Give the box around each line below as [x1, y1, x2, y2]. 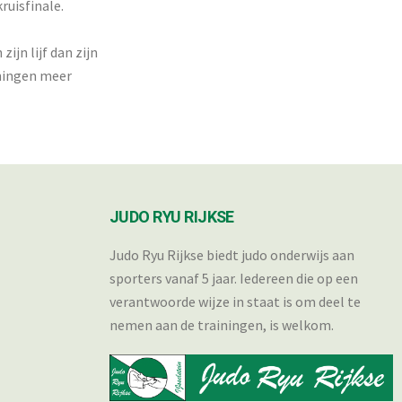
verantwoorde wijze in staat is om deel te [109, 292, 361, 310]
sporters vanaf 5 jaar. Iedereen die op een [109, 268, 358, 287]
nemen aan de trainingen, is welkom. [109, 315, 334, 334]
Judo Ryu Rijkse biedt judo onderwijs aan [109, 245, 354, 264]
